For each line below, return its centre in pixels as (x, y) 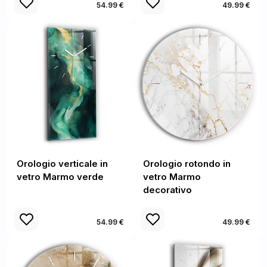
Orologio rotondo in (187, 164)
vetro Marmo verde (60, 177)
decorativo (167, 190)
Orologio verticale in (62, 164)
